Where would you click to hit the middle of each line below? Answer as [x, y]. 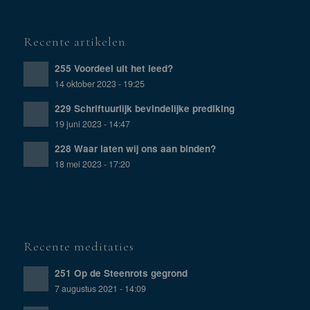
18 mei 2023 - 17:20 [92, 164]
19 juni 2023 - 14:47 [92, 124]
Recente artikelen [74, 42]
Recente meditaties [79, 247]
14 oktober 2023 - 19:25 [99, 84]
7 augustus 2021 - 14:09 [100, 289]
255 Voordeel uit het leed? [113, 69]
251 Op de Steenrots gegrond [121, 273]
